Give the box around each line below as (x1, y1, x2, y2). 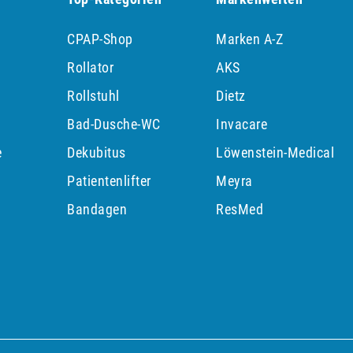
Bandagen (67, 201, 128, 218)
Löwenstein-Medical (216, 144, 335, 162)
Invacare (216, 116, 268, 133)
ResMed (216, 201, 264, 218)
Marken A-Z (216, 31, 284, 48)
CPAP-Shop (67, 31, 133, 48)
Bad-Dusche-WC (67, 116, 161, 133)
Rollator (67, 59, 114, 76)
